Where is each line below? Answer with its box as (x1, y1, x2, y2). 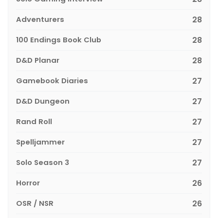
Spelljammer (16, 136, 65, 147)
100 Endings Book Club (16, 34, 101, 45)
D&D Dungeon (16, 95, 70, 106)
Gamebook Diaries (16, 75, 88, 86)
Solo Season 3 (16, 157, 69, 167)
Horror (16, 177, 40, 188)
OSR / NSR (16, 198, 54, 208)
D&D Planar (16, 54, 59, 65)
